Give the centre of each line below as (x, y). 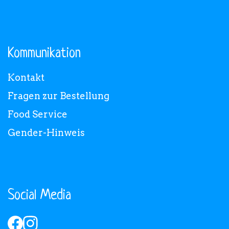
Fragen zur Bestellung (59, 96)
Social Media (39, 196)
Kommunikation (44, 53)
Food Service (38, 114)
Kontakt (26, 77)
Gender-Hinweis (46, 132)
